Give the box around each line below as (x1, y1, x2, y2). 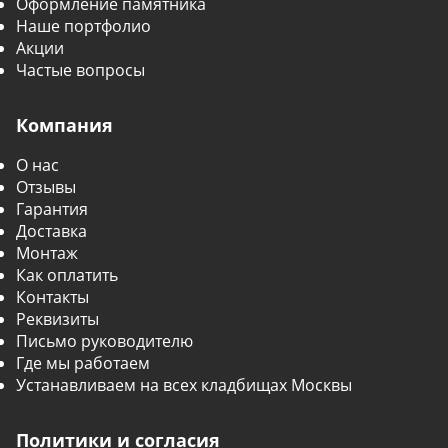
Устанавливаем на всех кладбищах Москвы (16, 374, 352, 396)
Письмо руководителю (16, 330, 193, 352)
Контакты (16, 286, 89, 308)
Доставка (16, 220, 87, 242)
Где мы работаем (16, 352, 150, 374)
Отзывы (16, 176, 76, 198)
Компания (16, 113, 113, 137)
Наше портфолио (16, 15, 151, 37)
